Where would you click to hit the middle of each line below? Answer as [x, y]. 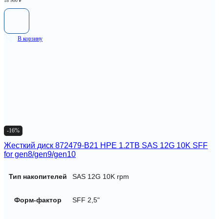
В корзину [30, 38]
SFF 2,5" [86, 200]
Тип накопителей [38, 176]
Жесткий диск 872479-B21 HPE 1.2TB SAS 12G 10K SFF [106, 146]
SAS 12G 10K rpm [101, 176]
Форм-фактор [38, 200]
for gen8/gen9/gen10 [40, 154]
